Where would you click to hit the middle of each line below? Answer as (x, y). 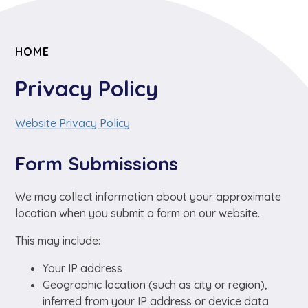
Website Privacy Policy (73, 123)
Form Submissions (97, 163)
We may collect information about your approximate (148, 196)
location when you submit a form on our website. (138, 213)
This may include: (58, 240)
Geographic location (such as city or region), (155, 284)
